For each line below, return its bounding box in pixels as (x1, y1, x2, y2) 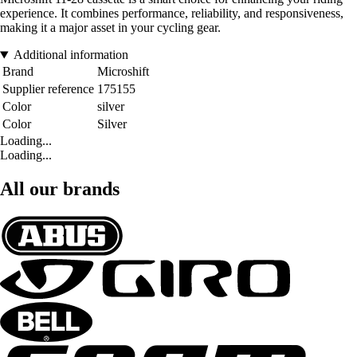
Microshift (97, 65, 149, 79)
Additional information (13, 48, 128, 62)
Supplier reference (2, 82, 94, 96)
